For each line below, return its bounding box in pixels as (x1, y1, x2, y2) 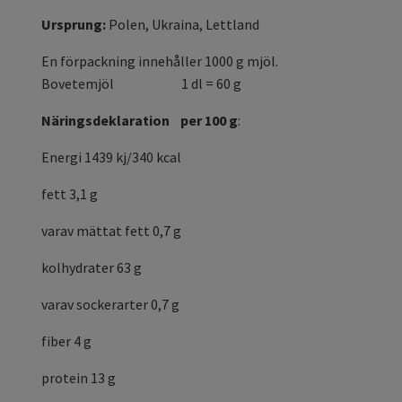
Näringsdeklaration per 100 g (41, 111, 238, 130)
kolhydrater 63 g (41, 258, 142, 277)
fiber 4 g (41, 332, 92, 351)
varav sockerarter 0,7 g (41, 295, 179, 314)
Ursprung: (41, 15, 109, 34)
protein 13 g (41, 369, 116, 388)
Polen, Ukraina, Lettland (109, 15, 259, 34)
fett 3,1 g (41, 185, 98, 204)
